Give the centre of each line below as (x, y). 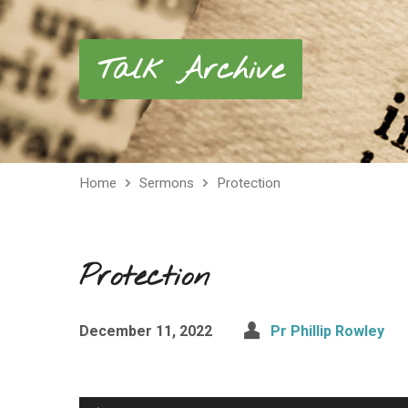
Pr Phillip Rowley (327, 331)
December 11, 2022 (146, 331)
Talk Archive (191, 71)
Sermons (167, 183)
